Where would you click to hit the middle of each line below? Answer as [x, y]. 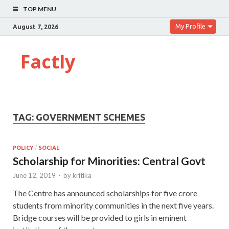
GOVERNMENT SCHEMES [90, 117]
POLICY [23, 147]
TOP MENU [40, 9]
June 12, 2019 [34, 175]
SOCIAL [49, 147]
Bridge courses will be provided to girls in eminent [100, 217]
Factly [48, 62]
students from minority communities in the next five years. [113, 205]
